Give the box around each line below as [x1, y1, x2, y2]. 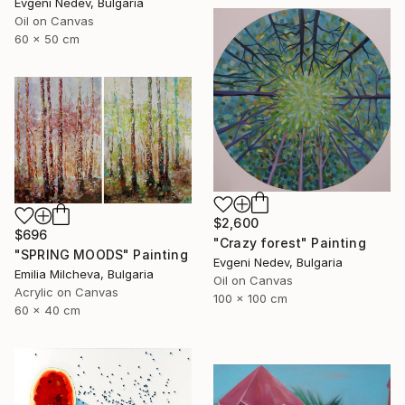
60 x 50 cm [14, 32, 80, 47]
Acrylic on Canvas [14, 284, 118, 299]
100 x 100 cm [213, 291, 287, 306]
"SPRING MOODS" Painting [14, 246, 188, 262]
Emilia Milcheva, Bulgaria [14, 266, 154, 281]
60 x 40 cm [14, 302, 80, 317]
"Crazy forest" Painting [213, 235, 366, 251]
